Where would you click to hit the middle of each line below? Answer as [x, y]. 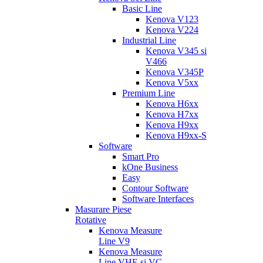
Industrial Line [149, 40]
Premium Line [149, 93]
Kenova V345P [175, 72]
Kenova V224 [172, 30]
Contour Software [155, 188]
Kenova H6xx [172, 104]
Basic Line [142, 9]
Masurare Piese [103, 209]
